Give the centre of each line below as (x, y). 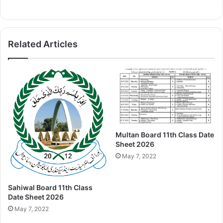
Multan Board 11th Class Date (165, 135)
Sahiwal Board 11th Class (50, 187)
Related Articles (43, 44)
